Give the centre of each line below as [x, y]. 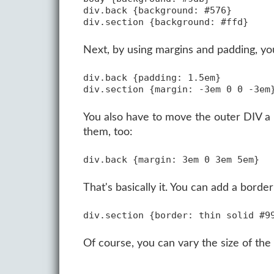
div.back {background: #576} [157, 10]
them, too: [108, 131]
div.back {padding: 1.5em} [152, 77]
